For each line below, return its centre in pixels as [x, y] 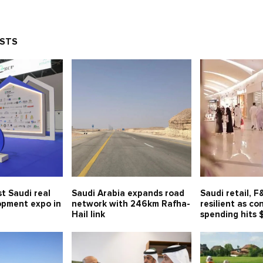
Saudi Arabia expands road [128, 194]
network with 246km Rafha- [131, 204]
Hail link [88, 215]
